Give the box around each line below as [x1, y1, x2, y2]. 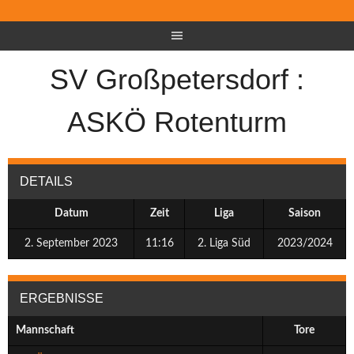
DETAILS [20, 175, 73, 188]
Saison [288, 208, 321, 219]
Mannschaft [15, 325, 74, 336]
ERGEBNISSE [20, 292, 104, 305]
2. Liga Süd [198, 238, 250, 249]
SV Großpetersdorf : [50, 63, 304, 96]
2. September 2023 [24, 238, 118, 249]
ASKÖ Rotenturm [67, 106, 287, 138]
